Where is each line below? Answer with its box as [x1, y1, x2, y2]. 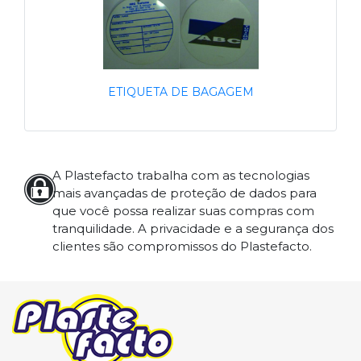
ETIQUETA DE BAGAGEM [107, 85, 254, 100]
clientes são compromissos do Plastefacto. [52, 239, 312, 255]
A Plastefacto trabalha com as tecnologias [52, 168, 309, 184]
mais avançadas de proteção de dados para [52, 185, 317, 201]
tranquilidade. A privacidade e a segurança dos [52, 221, 334, 237]
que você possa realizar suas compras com [52, 203, 314, 219]
